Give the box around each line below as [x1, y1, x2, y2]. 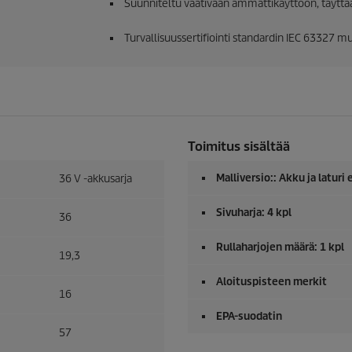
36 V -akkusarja [59, 172, 132, 185]
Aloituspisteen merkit [216, 275, 327, 288]
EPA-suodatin [216, 310, 282, 323]
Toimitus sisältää [188, 138, 290, 155]
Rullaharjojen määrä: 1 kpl [216, 240, 344, 254]
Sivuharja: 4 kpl [216, 206, 291, 219]
